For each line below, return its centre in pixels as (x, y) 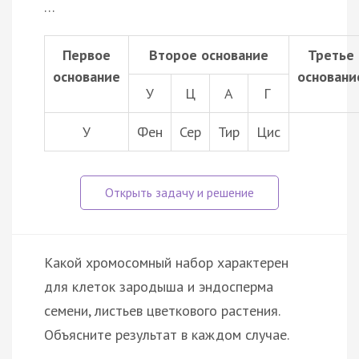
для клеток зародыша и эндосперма (159, 286)
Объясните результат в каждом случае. (167, 334)
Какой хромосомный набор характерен (166, 262)
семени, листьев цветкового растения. (162, 310)
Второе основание (209, 54)
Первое (87, 54)
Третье (331, 54)
